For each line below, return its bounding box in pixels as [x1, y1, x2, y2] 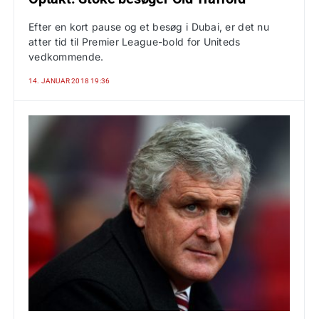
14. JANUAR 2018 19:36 [28, 77, 110, 85]
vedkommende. [28, 51, 104, 63]
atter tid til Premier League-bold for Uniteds [28, 36, 241, 48]
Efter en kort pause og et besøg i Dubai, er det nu [28, 21, 269, 33]
